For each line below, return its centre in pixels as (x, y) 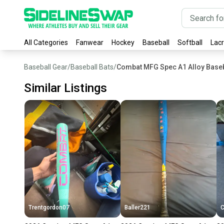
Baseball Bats (92, 67)
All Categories (46, 42)
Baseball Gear (46, 67)
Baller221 (137, 207)
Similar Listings (65, 88)
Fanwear (90, 42)
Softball (190, 42)
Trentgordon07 (49, 207)
